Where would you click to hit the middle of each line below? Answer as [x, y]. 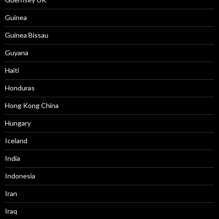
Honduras [20, 88]
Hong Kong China [32, 105]
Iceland [16, 141]
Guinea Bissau [27, 35]
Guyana [17, 53]
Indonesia [20, 176]
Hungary [18, 123]
